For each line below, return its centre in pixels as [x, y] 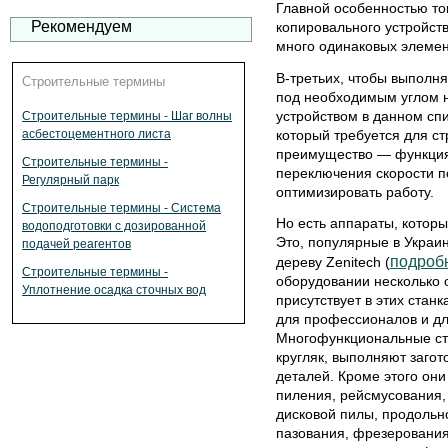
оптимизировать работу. [354, 191]
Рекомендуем [81, 26]
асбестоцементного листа [96, 134]
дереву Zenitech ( [332, 262]
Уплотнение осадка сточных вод [114, 290]
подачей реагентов [76, 244]
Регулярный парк [70, 180]
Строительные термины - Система [121, 208]
